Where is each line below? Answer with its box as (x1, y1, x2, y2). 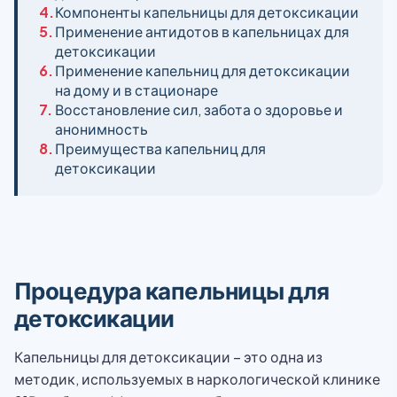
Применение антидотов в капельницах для (55, 22, 349, 41)
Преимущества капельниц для (55, 139, 266, 158)
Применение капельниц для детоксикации (55, 61, 350, 80)
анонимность (55, 120, 148, 138)
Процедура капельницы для (14, 276, 330, 305)
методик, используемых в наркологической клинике (14, 370, 380, 388)
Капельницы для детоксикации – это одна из (14, 347, 323, 366)
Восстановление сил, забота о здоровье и (55, 100, 343, 119)
